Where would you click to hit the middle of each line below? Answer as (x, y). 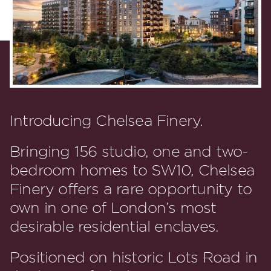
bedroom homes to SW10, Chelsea (132, 170)
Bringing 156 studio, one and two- (129, 152)
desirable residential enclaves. (114, 227)
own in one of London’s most (113, 208)
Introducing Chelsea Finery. (106, 121)
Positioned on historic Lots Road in (134, 257)
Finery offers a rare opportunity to (131, 189)
